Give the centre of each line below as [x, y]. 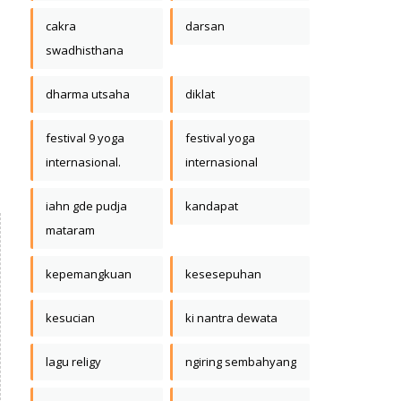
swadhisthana [85, 51]
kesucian [70, 318]
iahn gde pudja [86, 206]
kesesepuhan [223, 274]
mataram [70, 230]
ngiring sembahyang [241, 362]
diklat [200, 94]
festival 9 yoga [85, 138]
